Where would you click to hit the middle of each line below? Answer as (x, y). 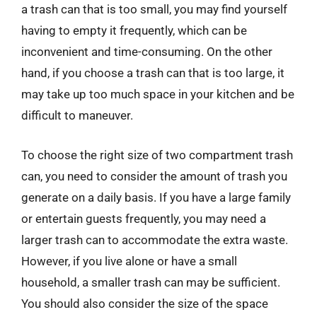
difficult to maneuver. (77, 115)
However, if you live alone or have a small (129, 261)
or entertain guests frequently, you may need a (144, 218)
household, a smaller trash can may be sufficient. (151, 282)
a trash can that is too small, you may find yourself (154, 9)
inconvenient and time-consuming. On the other (147, 52)
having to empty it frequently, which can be (134, 30)
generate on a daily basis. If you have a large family (156, 197)
